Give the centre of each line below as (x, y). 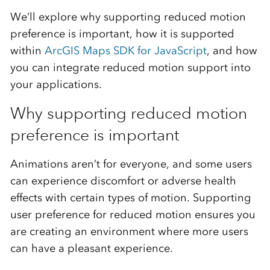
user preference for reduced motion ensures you (133, 214)
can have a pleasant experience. (91, 248)
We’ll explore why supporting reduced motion (128, 17)
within (27, 50)
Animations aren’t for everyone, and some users (131, 164)
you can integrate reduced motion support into (130, 67)
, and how (232, 50)
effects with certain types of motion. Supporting (130, 197)
